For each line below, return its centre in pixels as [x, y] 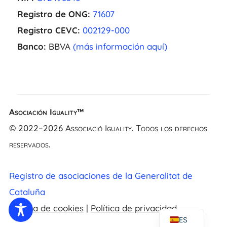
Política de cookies [46, 208]
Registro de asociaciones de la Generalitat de [101, 176]
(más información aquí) [120, 47]
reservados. [29, 144]
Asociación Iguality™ [46, 112]
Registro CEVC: [48, 30]
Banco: [31, 47]
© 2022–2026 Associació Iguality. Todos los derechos [108, 128]
